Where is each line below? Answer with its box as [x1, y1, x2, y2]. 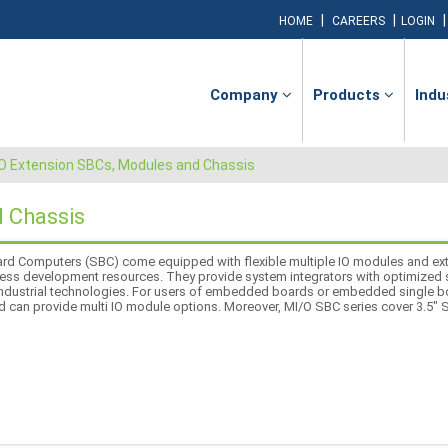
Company [210, 86, 282, 104]
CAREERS [332, 14, 385, 28]
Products [313, 86, 384, 104]
